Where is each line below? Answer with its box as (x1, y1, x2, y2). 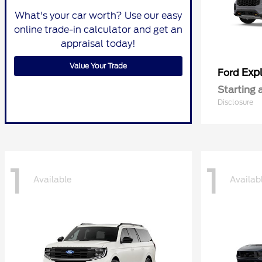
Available (33, 174, 71, 184)
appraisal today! (61, 38, 136, 49)
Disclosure (218, 98, 253, 106)
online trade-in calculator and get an (14, 24, 182, 35)
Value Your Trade (70, 61, 127, 70)
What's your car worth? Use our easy (15, 10, 182, 21)
